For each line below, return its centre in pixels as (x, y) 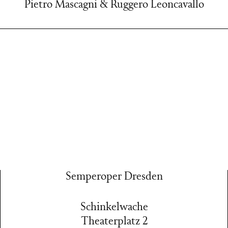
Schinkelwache (114, 207)
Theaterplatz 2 (114, 222)
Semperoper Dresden (114, 177)
